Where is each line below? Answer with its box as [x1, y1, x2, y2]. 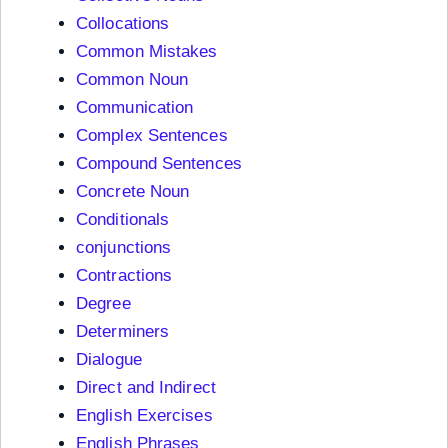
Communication [76, 98, 194, 118]
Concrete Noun [76, 182, 190, 202]
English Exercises [76, 406, 213, 426]
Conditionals [76, 210, 170, 230]
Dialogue [76, 350, 142, 370]
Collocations [76, 14, 170, 34]
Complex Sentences [76, 126, 228, 146]
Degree [76, 294, 131, 314]
